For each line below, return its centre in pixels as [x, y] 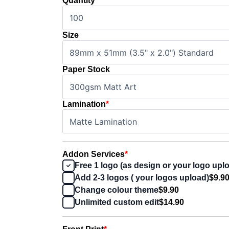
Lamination [84, 104]
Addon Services [94, 154]
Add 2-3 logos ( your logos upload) [142, 178]
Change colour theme [117, 190]
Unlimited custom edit [117, 202]
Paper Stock [86, 70]
